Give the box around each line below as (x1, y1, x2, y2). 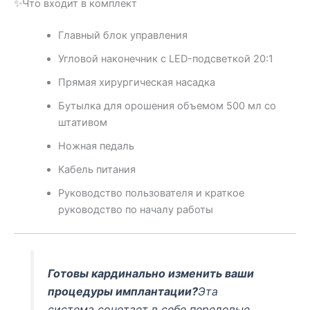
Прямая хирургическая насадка (57, 76, 215, 89)
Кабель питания (57, 163, 136, 176)
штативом (57, 116, 107, 129)
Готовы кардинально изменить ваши (48, 266, 255, 281)
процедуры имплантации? (48, 284, 199, 299)
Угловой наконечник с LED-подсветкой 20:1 (57, 53, 273, 66)
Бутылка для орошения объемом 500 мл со (57, 100, 276, 113)
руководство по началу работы (57, 203, 213, 217)
